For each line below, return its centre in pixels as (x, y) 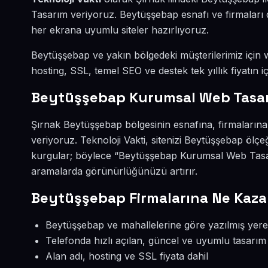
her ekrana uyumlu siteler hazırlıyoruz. (120, 30)
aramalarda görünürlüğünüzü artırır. (114, 171)
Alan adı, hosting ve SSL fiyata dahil (127, 256)
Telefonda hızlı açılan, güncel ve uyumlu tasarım (156, 240)
